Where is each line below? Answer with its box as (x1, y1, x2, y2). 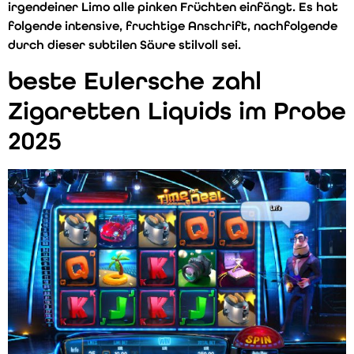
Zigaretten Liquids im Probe (8, 96, 346, 126)
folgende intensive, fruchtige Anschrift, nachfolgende (8, 18, 337, 34)
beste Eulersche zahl (8, 66, 262, 96)
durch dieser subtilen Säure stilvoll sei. (8, 37, 241, 53)
